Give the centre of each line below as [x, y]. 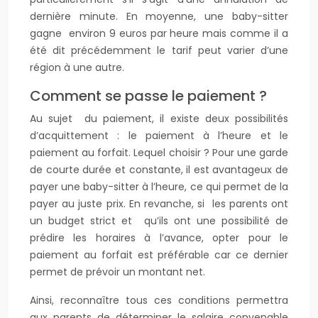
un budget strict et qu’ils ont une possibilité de [159, 221]
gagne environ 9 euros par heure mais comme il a [159, 33]
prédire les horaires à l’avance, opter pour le [159, 238]
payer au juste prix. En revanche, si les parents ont [159, 204]
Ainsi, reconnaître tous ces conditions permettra [159, 300]
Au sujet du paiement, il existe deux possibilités [159, 119]
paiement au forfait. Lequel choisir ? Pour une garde [159, 153]
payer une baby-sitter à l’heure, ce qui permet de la [159, 187]
